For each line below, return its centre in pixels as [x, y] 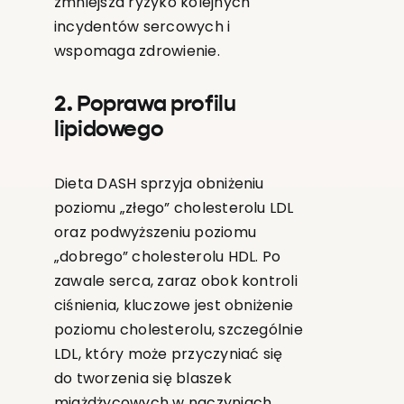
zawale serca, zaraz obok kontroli [175, 281]
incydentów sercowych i [142, 27]
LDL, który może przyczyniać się [168, 354]
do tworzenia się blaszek [142, 379]
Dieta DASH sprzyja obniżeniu [159, 184]
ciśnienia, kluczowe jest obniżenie [174, 306]
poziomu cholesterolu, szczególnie [178, 330]
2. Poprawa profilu [145, 105]
